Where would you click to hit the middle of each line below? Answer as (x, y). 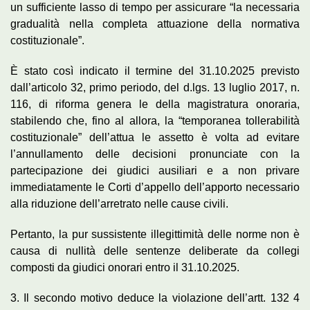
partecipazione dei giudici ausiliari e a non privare (155, 170)
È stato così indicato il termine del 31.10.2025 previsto (155, 71)
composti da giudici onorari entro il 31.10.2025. (125, 267)
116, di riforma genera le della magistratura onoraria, (155, 104)
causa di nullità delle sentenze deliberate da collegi (155, 250)
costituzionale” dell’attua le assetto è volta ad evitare (155, 137)
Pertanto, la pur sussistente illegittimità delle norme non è (155, 234)
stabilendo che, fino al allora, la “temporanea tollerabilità (155, 120)
